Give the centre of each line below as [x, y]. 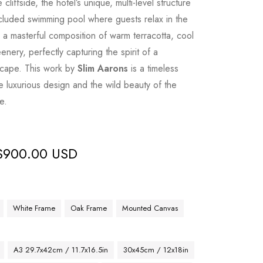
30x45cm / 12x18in [156, 250]
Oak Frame [89, 208]
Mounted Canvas [150, 208]
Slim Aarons [103, 68]
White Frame [34, 208]
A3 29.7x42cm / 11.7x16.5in [61, 250]
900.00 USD [41, 154]
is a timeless [154, 68]
